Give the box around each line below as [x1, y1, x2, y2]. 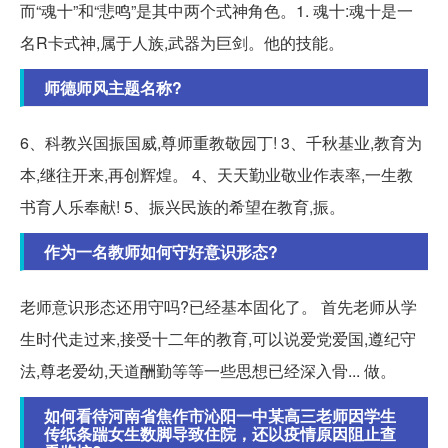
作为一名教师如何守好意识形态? [44, 239, 278, 263]
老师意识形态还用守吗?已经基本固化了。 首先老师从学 [20, 294, 417, 318]
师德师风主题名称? [44, 75, 182, 99]
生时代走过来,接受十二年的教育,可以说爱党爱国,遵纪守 [20, 326, 416, 350]
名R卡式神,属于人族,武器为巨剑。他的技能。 [20, 30, 344, 54]
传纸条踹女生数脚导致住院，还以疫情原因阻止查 [44, 421, 396, 445]
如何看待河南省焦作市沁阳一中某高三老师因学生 [44, 403, 396, 427]
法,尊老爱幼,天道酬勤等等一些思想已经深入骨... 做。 [20, 358, 396, 382]
